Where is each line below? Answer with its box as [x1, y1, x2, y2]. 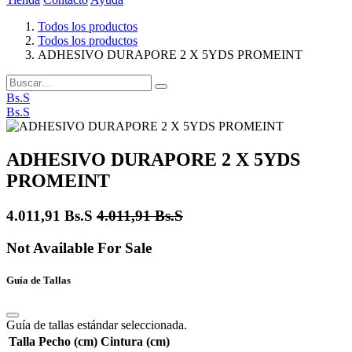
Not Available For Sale [6, 239, 152, 256]
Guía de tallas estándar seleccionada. [6, 318, 187, 332]
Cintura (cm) [101, 335, 170, 349]
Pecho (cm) [38, 335, 97, 349]
